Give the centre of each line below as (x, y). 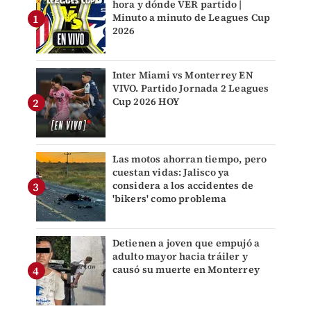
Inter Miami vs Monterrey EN (183, 75)
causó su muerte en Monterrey (186, 270)
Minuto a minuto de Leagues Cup (191, 18)
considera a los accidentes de (183, 186)
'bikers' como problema (169, 199)
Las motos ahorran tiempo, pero (190, 159)
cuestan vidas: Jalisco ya (171, 173)
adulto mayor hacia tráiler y (180, 257)
